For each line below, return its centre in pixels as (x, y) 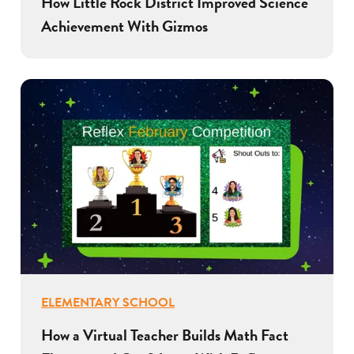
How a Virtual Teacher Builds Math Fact (165, 335)
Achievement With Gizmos (124, 26)
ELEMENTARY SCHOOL (108, 303)
